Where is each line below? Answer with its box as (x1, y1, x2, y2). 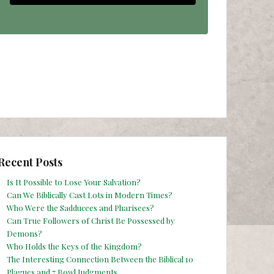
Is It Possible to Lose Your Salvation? (7, 176, 141, 187)
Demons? (7, 228, 42, 239)
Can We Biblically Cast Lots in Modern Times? (7, 189, 172, 200)
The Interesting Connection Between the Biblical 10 (7, 253, 193, 264)
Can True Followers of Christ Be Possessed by (7, 215, 175, 226)
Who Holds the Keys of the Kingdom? (7, 240, 142, 251)
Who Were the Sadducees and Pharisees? (7, 202, 154, 213)
